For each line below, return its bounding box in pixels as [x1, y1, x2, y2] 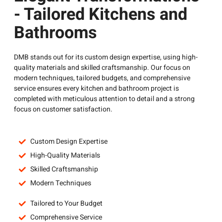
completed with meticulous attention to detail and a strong [14, 93, 195, 104]
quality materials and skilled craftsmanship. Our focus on [14, 62, 190, 73]
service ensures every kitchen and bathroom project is [14, 83, 179, 94]
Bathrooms [14, 20, 97, 45]
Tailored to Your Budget [30, 198, 103, 209]
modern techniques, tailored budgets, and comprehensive [14, 72, 190, 83]
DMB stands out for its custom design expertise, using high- [14, 52, 198, 62]
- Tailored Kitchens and [14, 1, 187, 27]
